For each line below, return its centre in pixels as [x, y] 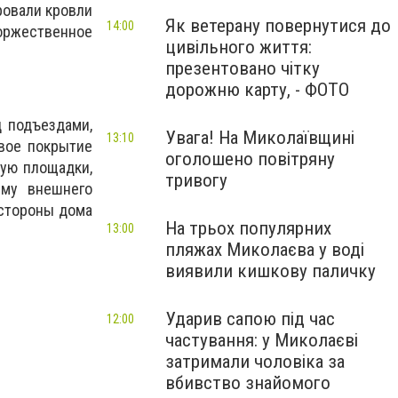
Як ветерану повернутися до [278, 26]
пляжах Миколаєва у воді [265, 250]
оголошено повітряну [250, 159]
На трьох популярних [248, 228]
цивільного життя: [239, 47]
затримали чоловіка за [255, 362]
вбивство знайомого [248, 383]
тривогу [196, 180]
